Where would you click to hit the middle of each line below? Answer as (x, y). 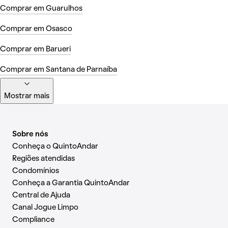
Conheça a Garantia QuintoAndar (71, 183)
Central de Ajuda (41, 195)
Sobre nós (30, 134)
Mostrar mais (27, 96)
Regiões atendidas (44, 159)
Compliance (33, 220)
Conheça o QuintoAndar (55, 147)
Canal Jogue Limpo (45, 208)
